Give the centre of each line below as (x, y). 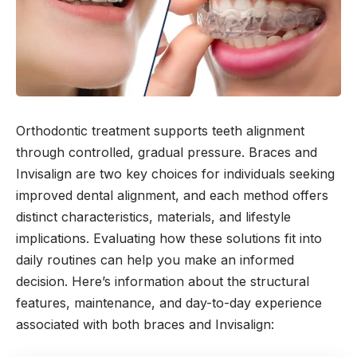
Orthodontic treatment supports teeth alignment (160, 131)
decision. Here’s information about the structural (163, 282)
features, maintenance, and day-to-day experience (169, 303)
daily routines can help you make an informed (155, 260)
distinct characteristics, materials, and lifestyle (153, 217)
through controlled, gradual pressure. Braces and (167, 153)
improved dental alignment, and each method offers (172, 196)
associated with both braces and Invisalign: (145, 325)
